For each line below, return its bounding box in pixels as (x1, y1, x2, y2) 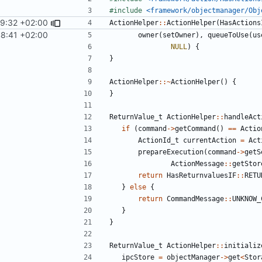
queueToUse (208, 30, 249, 39)
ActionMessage (171, 159, 224, 168)
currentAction (183, 136, 236, 144)
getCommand (175, 124, 216, 133)
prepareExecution (138, 147, 204, 156)
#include (109, 6, 142, 15)
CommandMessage (167, 194, 224, 203)
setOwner (163, 30, 195, 39)
